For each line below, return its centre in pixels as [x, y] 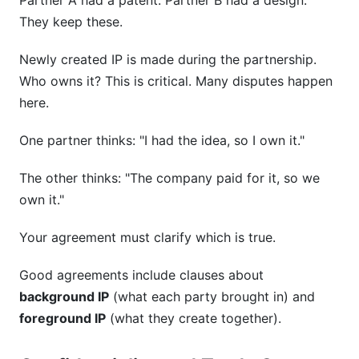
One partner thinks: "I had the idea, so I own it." [162, 140]
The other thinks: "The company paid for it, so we [169, 178]
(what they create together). [194, 318]
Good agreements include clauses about [141, 275]
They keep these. [71, 22]
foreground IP [63, 318]
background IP [64, 296]
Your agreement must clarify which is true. [147, 237]
